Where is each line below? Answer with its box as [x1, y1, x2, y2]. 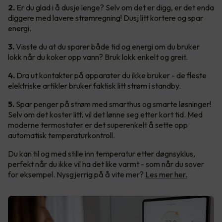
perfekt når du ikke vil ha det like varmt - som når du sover [8, 159, 204, 169]
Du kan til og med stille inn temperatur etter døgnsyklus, [8, 148, 195, 159]
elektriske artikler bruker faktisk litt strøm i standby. [8, 80, 182, 91]
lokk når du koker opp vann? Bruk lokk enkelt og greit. [8, 52, 188, 62]
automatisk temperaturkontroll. [8, 130, 116, 140]
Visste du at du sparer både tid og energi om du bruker [14, 41, 200, 52]
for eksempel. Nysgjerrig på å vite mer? [8, 169, 145, 179]
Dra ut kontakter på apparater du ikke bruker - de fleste [15, 70, 207, 80]
